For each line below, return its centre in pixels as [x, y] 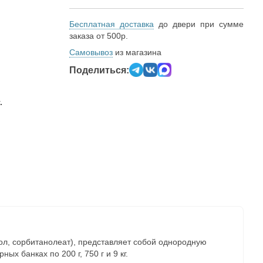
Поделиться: [99, 70]
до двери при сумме [199, 24]
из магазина [137, 52]
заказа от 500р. [99, 36]
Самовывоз [91, 52]
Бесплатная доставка [112, 24]
